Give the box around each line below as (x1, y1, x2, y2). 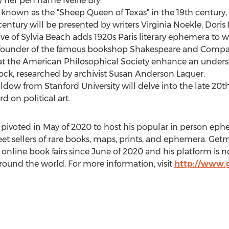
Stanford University (44, 81, 120, 91)
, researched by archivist (12, 69, 109, 79)
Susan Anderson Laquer (108, 69, 203, 79)
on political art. (8, 94, 70, 103)
